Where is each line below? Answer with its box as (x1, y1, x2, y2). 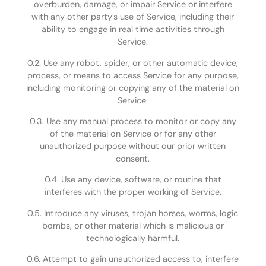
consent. (116, 153, 150, 164)
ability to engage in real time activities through (41, 24, 224, 35)
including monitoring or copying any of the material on (26, 82, 240, 93)
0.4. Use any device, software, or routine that (44, 174, 221, 185)
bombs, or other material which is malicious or (42, 220, 224, 231)
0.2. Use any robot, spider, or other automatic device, (27, 57, 239, 68)
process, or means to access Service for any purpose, (27, 69, 239, 81)
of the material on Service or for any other (49, 128, 216, 139)
